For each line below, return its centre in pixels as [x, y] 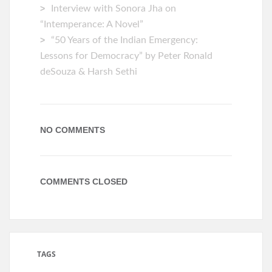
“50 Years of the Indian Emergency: [124, 40]
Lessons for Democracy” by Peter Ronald [126, 56]
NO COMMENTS [73, 130]
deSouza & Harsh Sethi [89, 72]
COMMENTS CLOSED [84, 182]
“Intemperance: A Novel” [92, 24]
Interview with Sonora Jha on [114, 8]
